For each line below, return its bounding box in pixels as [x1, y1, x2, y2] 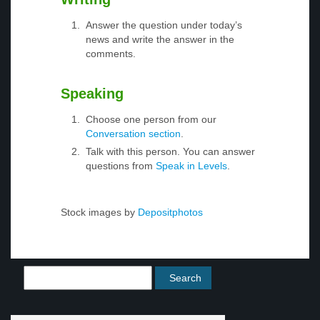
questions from [86, 160, 156, 172]
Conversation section [86, 128, 181, 140]
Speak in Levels [156, 160, 227, 172]
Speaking [61, 86, 124, 102]
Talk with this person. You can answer [86, 146, 255, 158]
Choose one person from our [86, 114, 216, 126]
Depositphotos [135, 206, 203, 219]
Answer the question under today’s [86, 19, 242, 31]
